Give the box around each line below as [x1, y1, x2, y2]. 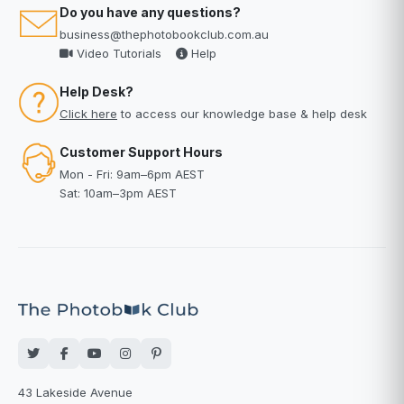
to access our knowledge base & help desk [117, 106, 367, 121]
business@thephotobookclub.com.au [60, 27, 269, 41]
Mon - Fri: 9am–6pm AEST [60, 167, 205, 181]
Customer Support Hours [60, 144, 223, 160]
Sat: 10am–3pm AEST [60, 186, 177, 200]
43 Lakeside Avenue [18, 385, 133, 399]
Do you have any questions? [60, 5, 241, 20]
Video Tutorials [73, 46, 161, 60]
